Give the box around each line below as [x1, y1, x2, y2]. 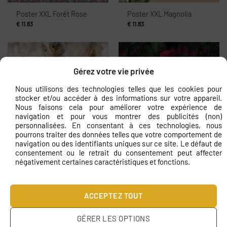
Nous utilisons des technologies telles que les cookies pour [15, 84, 222, 93]
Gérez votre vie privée [73, 65, 154, 76]
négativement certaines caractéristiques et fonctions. [15, 157, 190, 166]
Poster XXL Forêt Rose [16, 10, 88, 19]
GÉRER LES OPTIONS [77, 214, 150, 223]
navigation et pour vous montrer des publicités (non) [15, 111, 222, 121]
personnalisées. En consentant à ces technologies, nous [15, 120, 222, 130]
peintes [16, 134, 41, 143]
